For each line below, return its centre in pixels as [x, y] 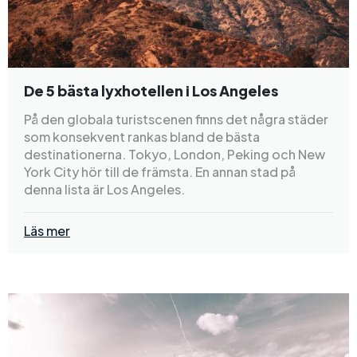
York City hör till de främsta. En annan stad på [160, 171]
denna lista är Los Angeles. [104, 189]
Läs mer [47, 230]
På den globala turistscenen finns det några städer [176, 119]
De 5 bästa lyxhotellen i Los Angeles [151, 90]
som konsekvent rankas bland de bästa [142, 136]
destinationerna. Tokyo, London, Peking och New [175, 154]
